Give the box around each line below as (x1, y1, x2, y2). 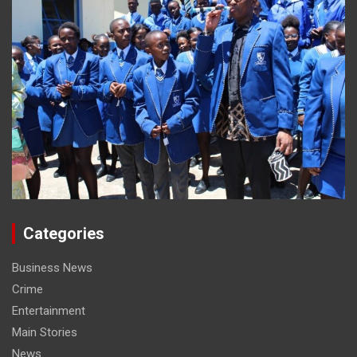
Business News (12, 260, 92, 275)
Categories (23, 223, 104, 243)
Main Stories (12, 324, 77, 339)
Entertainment (12, 303, 85, 318)
